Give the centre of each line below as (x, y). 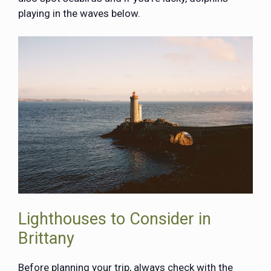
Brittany (46, 238)
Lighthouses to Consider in (115, 219)
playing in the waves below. (79, 13)
